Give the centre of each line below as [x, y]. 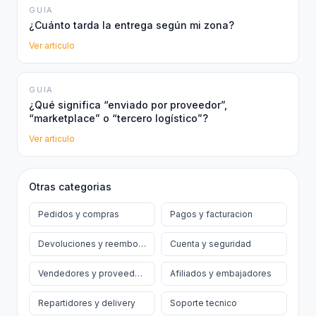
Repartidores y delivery [87, 303]
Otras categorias [70, 187]
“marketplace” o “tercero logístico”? [119, 118]
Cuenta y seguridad [211, 244]
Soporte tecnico [203, 303]
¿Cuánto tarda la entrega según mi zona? [132, 25]
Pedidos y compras [79, 214]
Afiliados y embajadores [221, 273]
